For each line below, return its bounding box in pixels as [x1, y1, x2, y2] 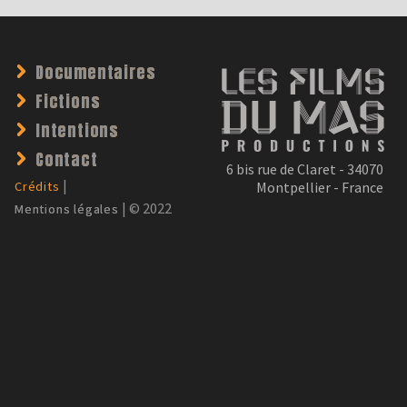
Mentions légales [15, 201, 119, 218]
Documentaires [35, 60, 156, 85]
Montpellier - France [256, 178, 383, 197]
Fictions [35, 89, 101, 114]
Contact [35, 147, 98, 173]
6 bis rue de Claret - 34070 [226, 160, 383, 179]
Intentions [35, 118, 119, 144]
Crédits [15, 178, 60, 195]
